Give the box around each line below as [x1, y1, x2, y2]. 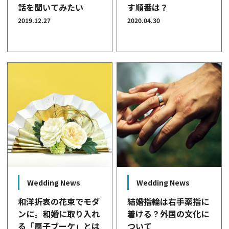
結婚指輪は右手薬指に [127, 195, 210, 208]
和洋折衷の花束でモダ [18, 195, 100, 208]
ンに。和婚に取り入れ [18, 207, 100, 220]
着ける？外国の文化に [127, 207, 210, 220]
